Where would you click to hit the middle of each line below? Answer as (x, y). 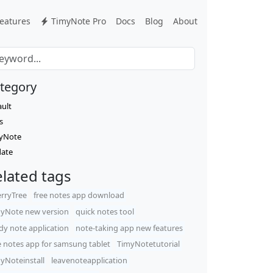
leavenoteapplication (90, 261)
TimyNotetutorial (149, 244)
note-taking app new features (129, 228)
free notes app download (79, 195)
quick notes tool (105, 211)
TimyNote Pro (78, 21)
